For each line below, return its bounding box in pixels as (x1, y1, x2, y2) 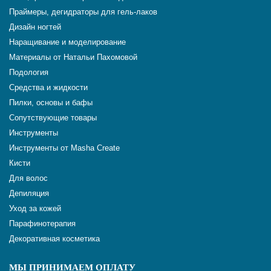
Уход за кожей (9, 204, 61, 214)
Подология (9, 68, 48, 77)
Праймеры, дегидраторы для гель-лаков (9, 7, 157, 17)
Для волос (9, 174, 48, 183)
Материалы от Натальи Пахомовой (9, 53, 137, 62)
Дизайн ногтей (9, 22, 61, 32)
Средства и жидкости (9, 83, 88, 93)
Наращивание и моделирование (9, 38, 126, 47)
